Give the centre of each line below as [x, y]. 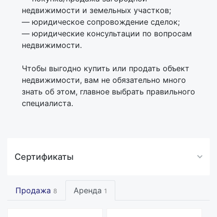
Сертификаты [44, 157]
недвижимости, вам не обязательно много [104, 80]
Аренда [89, 190]
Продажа [34, 190]
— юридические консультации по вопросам [107, 33]
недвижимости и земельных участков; [96, 10]
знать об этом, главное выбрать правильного [108, 92]
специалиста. [47, 103]
